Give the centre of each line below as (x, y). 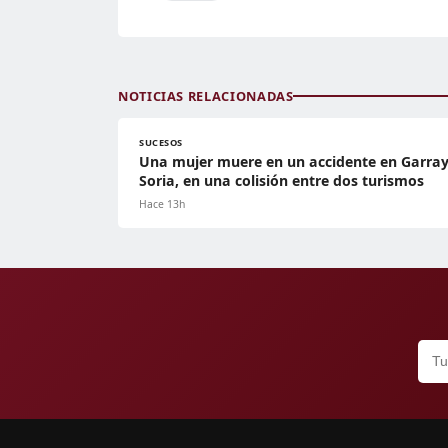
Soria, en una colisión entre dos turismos (281, 180)
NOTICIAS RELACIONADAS (206, 95)
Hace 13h (162, 203)
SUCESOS (161, 142)
